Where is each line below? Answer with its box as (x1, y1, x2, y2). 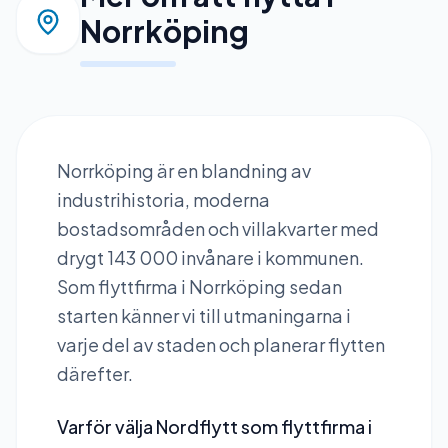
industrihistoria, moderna (57, 188, 270, 211)
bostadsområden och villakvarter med (57, 217, 379, 240)
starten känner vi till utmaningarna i (57, 304, 351, 327)
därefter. (57, 362, 133, 385)
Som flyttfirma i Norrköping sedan (57, 275, 342, 298)
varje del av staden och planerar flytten (57, 333, 385, 356)
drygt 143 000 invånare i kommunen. (57, 246, 364, 269)
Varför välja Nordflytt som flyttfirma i (57, 415, 372, 438)
